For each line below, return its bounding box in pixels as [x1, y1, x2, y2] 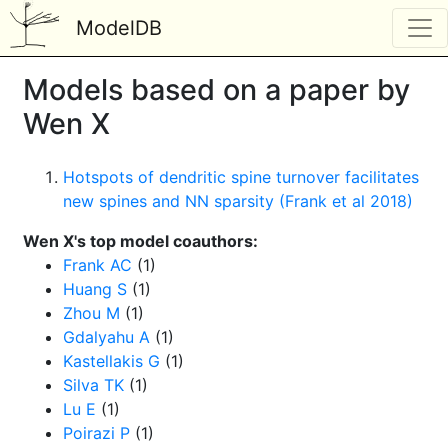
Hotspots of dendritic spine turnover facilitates [63, 167, 419, 187]
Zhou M [63, 303, 120, 323]
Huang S [63, 279, 127, 299]
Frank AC [63, 255, 132, 275]
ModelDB [76, 16, 162, 40]
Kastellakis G [63, 351, 160, 371]
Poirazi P [63, 423, 130, 443]
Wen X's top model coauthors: [23, 231, 258, 251]
